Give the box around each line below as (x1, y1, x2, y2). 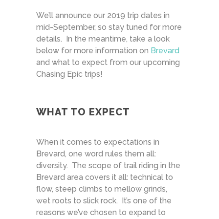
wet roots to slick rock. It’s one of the (36, 196, 172, 205)
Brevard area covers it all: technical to (36, 172, 173, 182)
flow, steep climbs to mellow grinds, (36, 184, 167, 194)
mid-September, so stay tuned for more (36, 22, 182, 32)
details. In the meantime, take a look (36, 34, 170, 44)
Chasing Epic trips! (36, 69, 103, 79)
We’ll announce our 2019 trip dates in (36, 10, 170, 20)
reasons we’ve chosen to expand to (36, 207, 166, 217)
